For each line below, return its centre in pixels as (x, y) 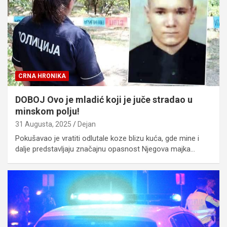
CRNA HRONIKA (42, 76)
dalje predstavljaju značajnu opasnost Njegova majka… (105, 149)
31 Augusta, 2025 (43, 124)
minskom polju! (47, 111)
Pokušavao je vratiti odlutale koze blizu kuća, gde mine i (107, 138)
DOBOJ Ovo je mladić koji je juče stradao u (104, 99)
